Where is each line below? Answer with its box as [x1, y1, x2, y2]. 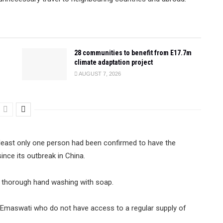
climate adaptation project [74, 58, 153, 66]
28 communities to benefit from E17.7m [74, 49, 192, 57]
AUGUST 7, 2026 [78, 71, 121, 77]
